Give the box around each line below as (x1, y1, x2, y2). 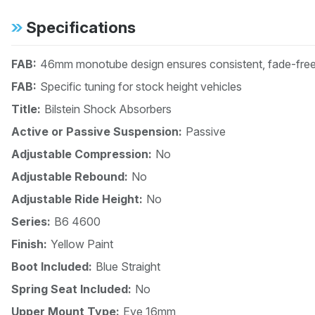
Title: (11, 102, 41, 117)
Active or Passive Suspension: (11, 124, 182, 139)
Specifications (26, 18, 136, 37)
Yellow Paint (51, 237, 113, 252)
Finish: (11, 237, 47, 252)
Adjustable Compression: (11, 147, 152, 162)
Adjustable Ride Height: (11, 192, 143, 207)
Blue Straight (96, 259, 160, 274)
